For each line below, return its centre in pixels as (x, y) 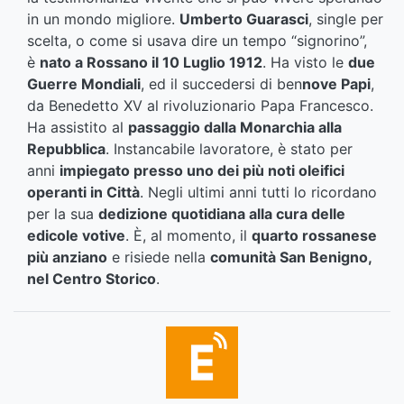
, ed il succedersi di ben (221, 83)
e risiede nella (159, 257)
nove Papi (336, 83)
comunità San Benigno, (291, 257)
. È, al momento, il (188, 235)
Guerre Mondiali (84, 83)
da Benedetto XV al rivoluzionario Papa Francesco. (200, 105)
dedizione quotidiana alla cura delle (222, 213)
